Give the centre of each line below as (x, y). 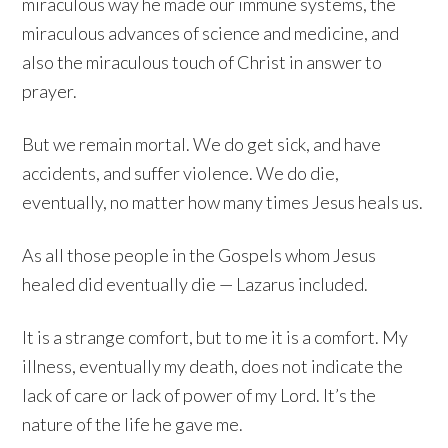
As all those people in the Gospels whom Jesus (199, 255)
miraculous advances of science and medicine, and (211, 33)
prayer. (50, 91)
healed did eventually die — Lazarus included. (195, 284)
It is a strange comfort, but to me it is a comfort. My (215, 337)
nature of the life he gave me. (133, 424)
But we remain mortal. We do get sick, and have (202, 144)
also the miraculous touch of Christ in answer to (202, 62)
